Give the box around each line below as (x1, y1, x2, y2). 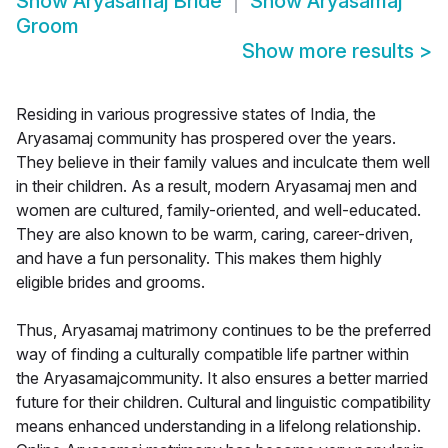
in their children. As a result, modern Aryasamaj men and (16, 176, 417, 197)
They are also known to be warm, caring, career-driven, (16, 224, 413, 245)
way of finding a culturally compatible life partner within (16, 344, 409, 365)
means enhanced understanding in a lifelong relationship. (16, 416, 421, 437)
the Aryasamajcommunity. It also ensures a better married (16, 368, 428, 389)
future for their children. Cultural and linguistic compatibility (16, 392, 431, 413)
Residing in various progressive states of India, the (16, 104, 376, 125)
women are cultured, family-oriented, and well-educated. (16, 200, 421, 221)
